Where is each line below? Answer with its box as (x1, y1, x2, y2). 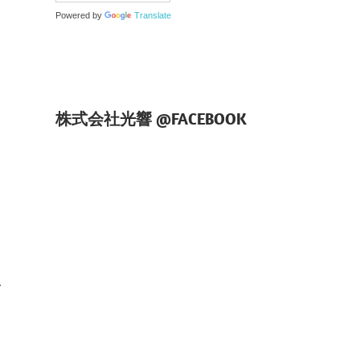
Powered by (55, 10, 104, 21)
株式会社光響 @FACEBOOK (55, 108, 247, 129)
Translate (133, 10, 171, 21)
